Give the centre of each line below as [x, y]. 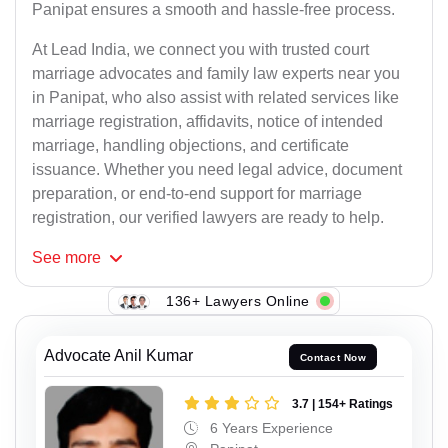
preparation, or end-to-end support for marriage [197, 194]
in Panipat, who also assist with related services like [215, 98]
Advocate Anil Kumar [118, 356]
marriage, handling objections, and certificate [190, 146]
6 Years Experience [269, 427]
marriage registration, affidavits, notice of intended [207, 122]
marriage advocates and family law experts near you [216, 74]
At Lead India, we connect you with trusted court [200, 50]
